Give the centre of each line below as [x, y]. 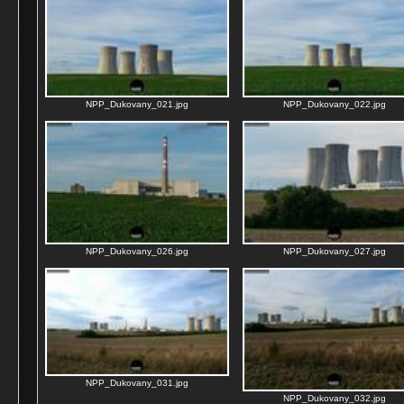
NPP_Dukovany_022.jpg [335, 104]
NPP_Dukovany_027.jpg [335, 251]
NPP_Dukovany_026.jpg [137, 251]
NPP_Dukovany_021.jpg [137, 104]
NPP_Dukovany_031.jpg [137, 383]
